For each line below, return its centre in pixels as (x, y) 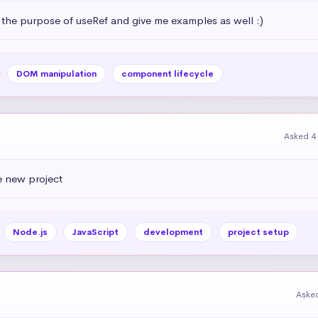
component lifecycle (167, 73)
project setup (258, 232)
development (173, 232)
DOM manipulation (56, 73)
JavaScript (95, 232)
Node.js (30, 232)
